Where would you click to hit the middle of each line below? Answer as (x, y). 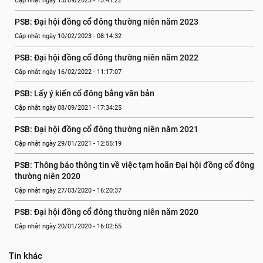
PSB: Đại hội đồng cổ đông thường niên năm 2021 (107, 129)
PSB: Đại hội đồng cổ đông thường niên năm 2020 (107, 212)
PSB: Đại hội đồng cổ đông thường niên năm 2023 (107, 22)
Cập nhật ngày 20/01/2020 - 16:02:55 (68, 226)
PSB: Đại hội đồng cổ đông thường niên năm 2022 (107, 58)
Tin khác (26, 256)
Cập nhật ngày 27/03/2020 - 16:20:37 (68, 190)
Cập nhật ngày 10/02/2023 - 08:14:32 (68, 36)
